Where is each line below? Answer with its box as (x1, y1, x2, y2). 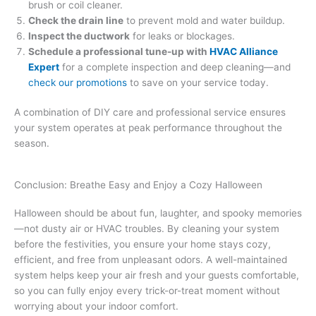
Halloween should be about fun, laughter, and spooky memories (14, 207, 302, 219)
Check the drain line (28, 14, 123, 26)
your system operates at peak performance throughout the (14, 122, 282, 134)
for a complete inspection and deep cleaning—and (59, 61, 291, 73)
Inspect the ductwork (28, 30, 130, 42)
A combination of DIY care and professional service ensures (14, 107, 286, 119)
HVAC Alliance (209, 45, 278, 57)
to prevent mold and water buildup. (123, 14, 285, 26)
